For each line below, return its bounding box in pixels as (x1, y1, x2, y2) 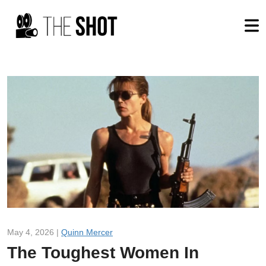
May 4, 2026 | (7, 227, 61, 237)
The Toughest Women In (7, 243, 199, 262)
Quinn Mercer (61, 227, 113, 237)
